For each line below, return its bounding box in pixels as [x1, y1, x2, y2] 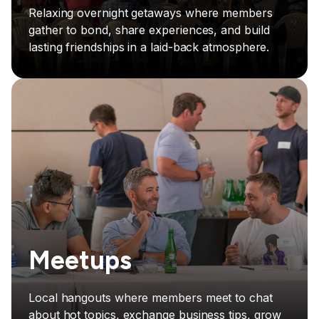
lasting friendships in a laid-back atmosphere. [28, 40, 270, 55]
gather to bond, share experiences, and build [28, 23, 270, 38]
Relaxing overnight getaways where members [28, 6, 273, 21]
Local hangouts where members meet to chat [28, 291, 273, 305]
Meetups [28, 245, 132, 276]
